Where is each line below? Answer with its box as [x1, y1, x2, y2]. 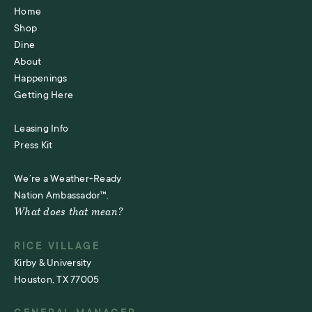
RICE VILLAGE [14, 240, 100, 252]
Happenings [14, 72, 68, 84]
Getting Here [14, 89, 73, 101]
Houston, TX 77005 [14, 274, 100, 286]
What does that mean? [14, 208, 123, 219]
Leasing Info [14, 123, 68, 134]
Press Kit [14, 139, 53, 151]
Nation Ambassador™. [14, 189, 109, 201]
